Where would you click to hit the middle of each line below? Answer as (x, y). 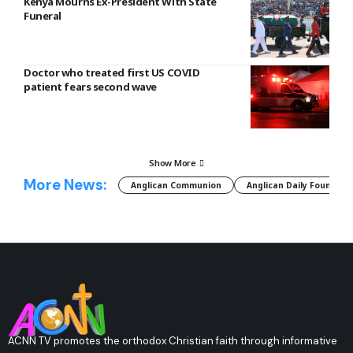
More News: (65, 185)
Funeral (43, 15)
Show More (173, 163)
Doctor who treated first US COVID (112, 72)
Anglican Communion (176, 185)
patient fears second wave (90, 86)
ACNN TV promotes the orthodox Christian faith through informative (173, 341)
